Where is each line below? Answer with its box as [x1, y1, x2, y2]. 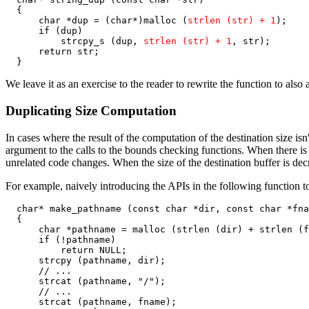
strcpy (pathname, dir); [6, 255, 166, 266]
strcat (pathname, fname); [6, 296, 177, 307]
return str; [6, 46, 99, 57]
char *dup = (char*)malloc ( [6, 15, 188, 26]
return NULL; [6, 244, 127, 255]
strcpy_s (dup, [6, 36, 143, 47]
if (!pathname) [6, 234, 116, 245]
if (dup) [6, 26, 83, 37]
